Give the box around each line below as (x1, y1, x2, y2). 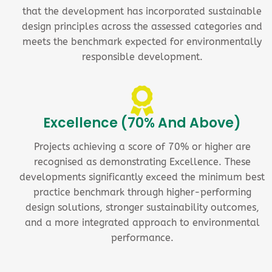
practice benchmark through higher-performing (33, 186, 251, 198)
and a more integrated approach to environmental (24, 216, 260, 228)
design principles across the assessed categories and (22, 20, 262, 32)
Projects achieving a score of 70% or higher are (33, 140, 251, 152)
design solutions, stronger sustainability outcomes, (25, 201, 259, 213)
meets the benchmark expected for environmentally (22, 35, 262, 47)
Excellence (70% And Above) (43, 113, 241, 132)
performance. (110, 231, 174, 243)
